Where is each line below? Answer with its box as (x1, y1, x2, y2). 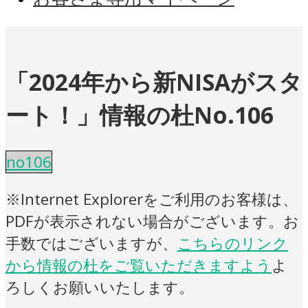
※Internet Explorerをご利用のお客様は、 (5, 188, 298, 210)
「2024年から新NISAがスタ (5, 66, 302, 98)
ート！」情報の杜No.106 (5, 99, 274, 131)
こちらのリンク (177, 232, 288, 254)
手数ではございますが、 (5, 232, 177, 254)
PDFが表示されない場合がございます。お (5, 210, 299, 232)
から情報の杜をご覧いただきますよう (5, 254, 272, 276)
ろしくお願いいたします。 (5, 276, 194, 298)
